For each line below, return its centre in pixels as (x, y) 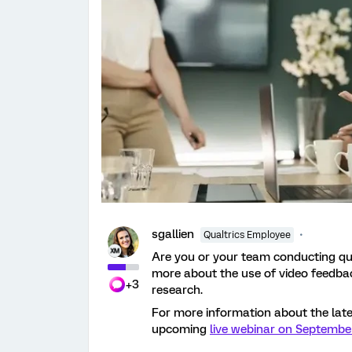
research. (177, 290)
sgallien (173, 234)
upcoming (181, 329)
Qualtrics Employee (247, 235)
